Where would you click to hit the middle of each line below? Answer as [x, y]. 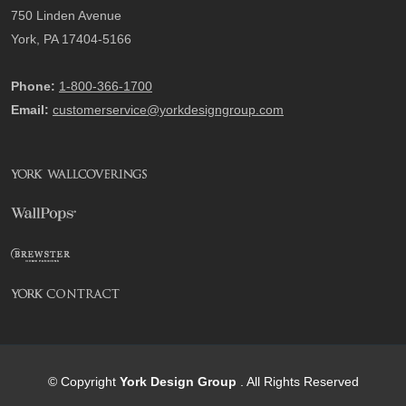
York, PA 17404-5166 [71, 39]
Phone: [33, 86]
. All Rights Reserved [299, 382]
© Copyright [83, 382]
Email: [30, 110]
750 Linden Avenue [66, 15]
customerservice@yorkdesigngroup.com [168, 110]
